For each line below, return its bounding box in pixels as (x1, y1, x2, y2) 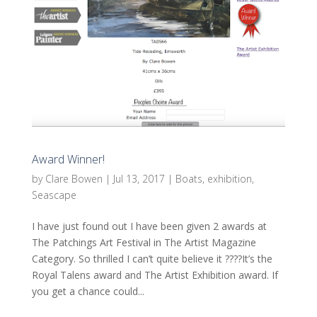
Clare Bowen (45, 172, 103, 186)
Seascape (31, 188, 76, 202)
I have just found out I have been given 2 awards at (31, 219, 267, 234)
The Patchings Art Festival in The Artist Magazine (31, 236, 256, 250)
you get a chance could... (31, 284, 144, 299)
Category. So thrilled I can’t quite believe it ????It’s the (31, 252, 272, 266)
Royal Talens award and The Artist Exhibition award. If (31, 268, 278, 282)
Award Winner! (31, 151, 105, 168)
